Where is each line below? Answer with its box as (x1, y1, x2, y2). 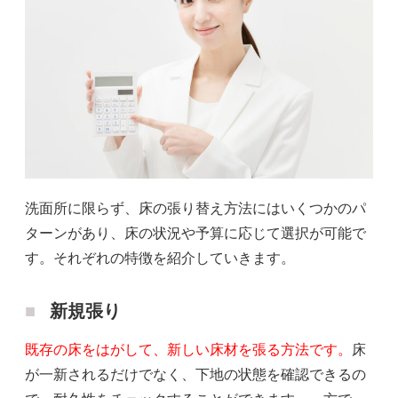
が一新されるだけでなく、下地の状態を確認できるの (25, 367, 366, 383)
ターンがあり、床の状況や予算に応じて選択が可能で (25, 226, 366, 242)
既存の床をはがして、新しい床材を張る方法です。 (25, 342, 352, 358)
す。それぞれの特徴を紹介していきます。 (25, 251, 295, 267)
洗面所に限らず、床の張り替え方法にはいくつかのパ (25, 201, 366, 217)
